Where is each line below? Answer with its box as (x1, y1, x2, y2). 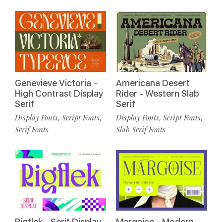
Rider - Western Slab (116, 88, 199, 99)
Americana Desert (116, 77, 190, 88)
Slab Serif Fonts (116, 124, 166, 134)
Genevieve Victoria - (15, 77, 97, 88)
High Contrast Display (15, 88, 103, 99)
